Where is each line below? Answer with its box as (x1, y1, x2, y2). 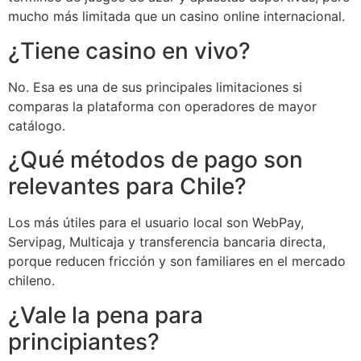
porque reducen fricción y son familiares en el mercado (8, 253, 346, 270)
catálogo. (8, 117, 65, 134)
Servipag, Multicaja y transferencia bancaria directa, (8, 234, 326, 251)
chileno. (8, 272, 55, 289)
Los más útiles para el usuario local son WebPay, (8, 214, 304, 231)
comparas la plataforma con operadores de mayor (8, 98, 317, 114)
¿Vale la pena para (8, 301, 203, 329)
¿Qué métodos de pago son (8, 146, 303, 174)
